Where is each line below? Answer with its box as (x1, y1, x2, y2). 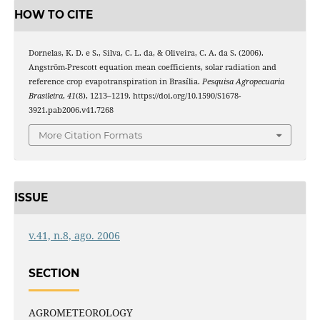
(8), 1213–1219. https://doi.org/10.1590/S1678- (75, 90, 241, 101)
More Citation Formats (39, 129, 142, 141)
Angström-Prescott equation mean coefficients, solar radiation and (28, 61, 276, 72)
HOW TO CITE (14, 8, 93, 22)
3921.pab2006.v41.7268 (28, 104, 114, 115)
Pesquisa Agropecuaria (201, 76, 284, 86)
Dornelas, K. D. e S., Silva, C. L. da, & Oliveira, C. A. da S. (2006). (28, 47, 264, 58)
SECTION (28, 266, 79, 280)
